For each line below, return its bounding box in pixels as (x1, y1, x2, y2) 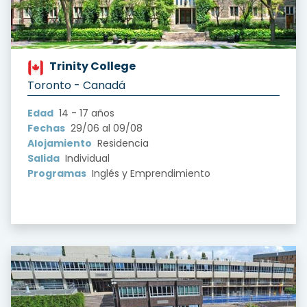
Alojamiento (27, 136, 92, 150)
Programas (27, 166, 86, 180)
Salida (27, 151, 60, 165)
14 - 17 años (56, 106, 114, 120)
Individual (62, 151, 110, 165)
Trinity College (49, 58, 136, 74)
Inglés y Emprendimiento (89, 166, 210, 180)
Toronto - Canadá (27, 77, 125, 93)
